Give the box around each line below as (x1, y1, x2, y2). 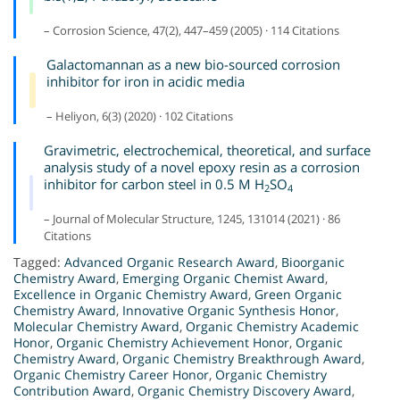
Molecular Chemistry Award (13, 318, 179, 336)
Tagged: (13, 254, 64, 271)
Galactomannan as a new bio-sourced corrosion (46, 55, 340, 74)
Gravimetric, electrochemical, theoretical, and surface (43, 141, 371, 160)
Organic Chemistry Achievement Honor (56, 334, 289, 352)
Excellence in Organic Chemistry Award (13, 286, 248, 304)
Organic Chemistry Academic (186, 318, 359, 336)
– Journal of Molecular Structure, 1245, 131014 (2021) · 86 (43, 211, 340, 228)
